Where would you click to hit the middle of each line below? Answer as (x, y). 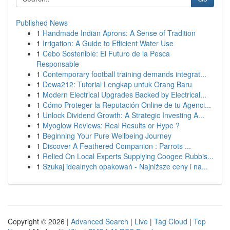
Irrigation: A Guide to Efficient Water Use (108, 43)
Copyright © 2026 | (39, 221)
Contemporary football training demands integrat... (124, 74)
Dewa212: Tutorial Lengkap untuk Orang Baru (117, 84)
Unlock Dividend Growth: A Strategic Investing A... (123, 115)
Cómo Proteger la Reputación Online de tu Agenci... (127, 105)
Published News (42, 23)
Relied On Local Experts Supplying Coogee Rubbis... (128, 156)
